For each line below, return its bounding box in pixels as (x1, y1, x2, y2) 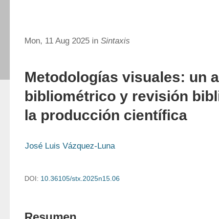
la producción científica (24, 107, 187, 123)
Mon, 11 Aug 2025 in (24, 36, 101, 45)
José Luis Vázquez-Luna (25, 141, 115, 151)
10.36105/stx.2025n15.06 (41, 175, 120, 182)
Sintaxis (101, 36, 130, 45)
